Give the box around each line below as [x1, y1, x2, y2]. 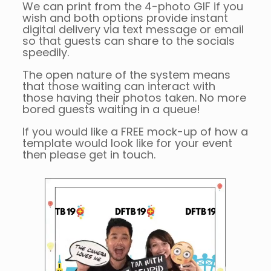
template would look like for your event [22, 135, 232, 151]
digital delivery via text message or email [22, 21, 244, 37]
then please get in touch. [22, 146, 155, 162]
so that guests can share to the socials [22, 33, 235, 48]
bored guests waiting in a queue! [22, 101, 200, 117]
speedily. [22, 44, 69, 60]
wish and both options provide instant [22, 10, 228, 25]
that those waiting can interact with [22, 78, 215, 94]
